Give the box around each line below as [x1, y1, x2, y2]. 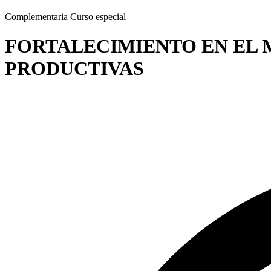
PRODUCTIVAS [5, 57, 144, 80]
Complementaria [5, 11, 70, 22]
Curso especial [70, 11, 126, 22]
